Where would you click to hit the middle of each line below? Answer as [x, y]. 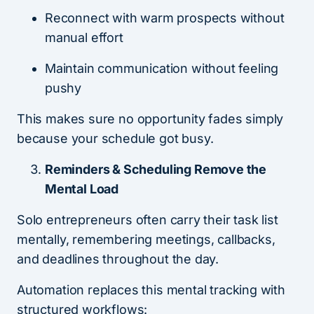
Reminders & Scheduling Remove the [156, 170]
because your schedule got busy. [115, 139]
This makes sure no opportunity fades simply [150, 119]
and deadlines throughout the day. [118, 259]
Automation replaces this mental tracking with [151, 290]
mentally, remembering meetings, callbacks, [146, 240]
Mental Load [82, 189]
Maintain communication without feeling [162, 69]
